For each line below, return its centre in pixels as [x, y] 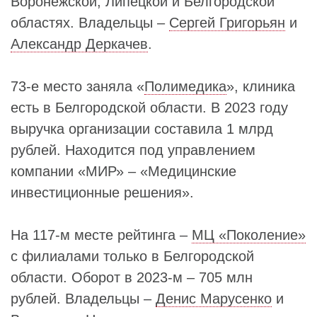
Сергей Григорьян [227, 23]
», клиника [261, 86]
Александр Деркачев [79, 44]
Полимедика [185, 86]
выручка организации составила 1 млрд [142, 129]
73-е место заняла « [77, 86]
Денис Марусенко [214, 299]
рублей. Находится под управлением [133, 150]
